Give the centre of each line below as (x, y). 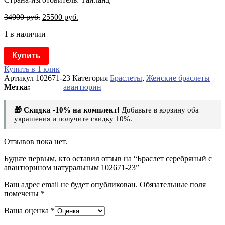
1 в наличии (25, 34)
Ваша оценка (27, 210)
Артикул (20, 78)
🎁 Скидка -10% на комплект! (67, 110)
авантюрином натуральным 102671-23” (72, 167)
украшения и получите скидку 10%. (73, 118)
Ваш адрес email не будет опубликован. (71, 184)
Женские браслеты (178, 78)
